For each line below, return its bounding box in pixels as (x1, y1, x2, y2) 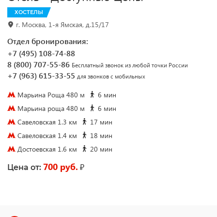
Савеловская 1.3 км (15, 117, 79, 126)
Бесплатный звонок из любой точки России (72, 62, 188, 69)
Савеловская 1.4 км (15, 131, 79, 140)
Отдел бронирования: (7, 36, 88, 46)
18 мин (88, 131, 112, 140)
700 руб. (43, 160, 78, 172)
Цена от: (7, 163, 41, 172)
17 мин (88, 117, 112, 126)
